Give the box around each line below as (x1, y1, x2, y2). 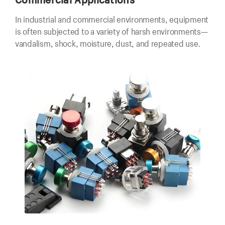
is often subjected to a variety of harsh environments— (15, 26, 208, 37)
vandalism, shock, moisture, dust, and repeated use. (15, 38, 201, 49)
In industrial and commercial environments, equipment (15, 14, 208, 25)
